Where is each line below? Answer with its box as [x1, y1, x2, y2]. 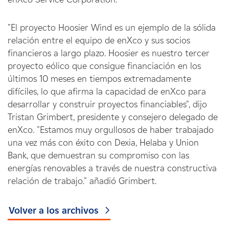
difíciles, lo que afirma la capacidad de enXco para [8, 86, 206, 97]
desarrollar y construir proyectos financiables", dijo [8, 99, 207, 110]
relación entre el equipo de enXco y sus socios [8, 35, 190, 46]
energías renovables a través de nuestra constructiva [8, 163, 217, 174]
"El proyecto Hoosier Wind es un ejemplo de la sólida [8, 22, 216, 33]
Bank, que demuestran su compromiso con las [8, 150, 189, 161]
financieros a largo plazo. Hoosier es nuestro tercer [8, 48, 210, 59]
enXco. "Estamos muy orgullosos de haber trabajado [8, 124, 214, 135]
